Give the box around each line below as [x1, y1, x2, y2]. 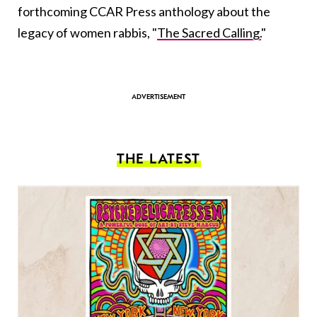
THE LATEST [116, 151, 201, 168]
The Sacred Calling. [157, 25, 261, 41]
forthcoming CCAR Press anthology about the [18, 4, 270, 20]
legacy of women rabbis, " [18, 25, 157, 41]
